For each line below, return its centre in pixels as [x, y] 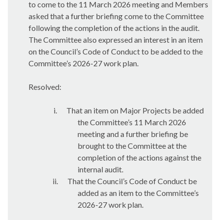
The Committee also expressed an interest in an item [116, 40]
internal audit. [100, 169]
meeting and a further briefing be [133, 134]
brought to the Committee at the [132, 146]
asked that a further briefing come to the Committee [116, 16]
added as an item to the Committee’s [138, 193]
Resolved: [45, 87]
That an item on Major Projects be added [135, 110]
